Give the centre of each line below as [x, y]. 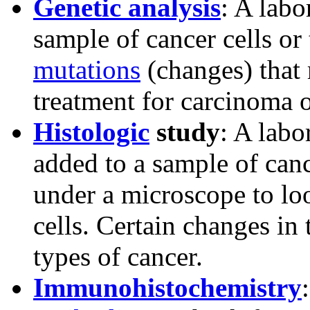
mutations [87, 70]
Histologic [91, 132]
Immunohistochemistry [167, 288]
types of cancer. [118, 257]
